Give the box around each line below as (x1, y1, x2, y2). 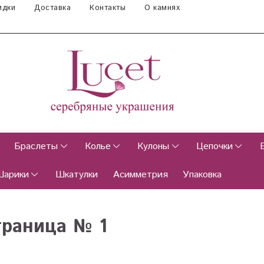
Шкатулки (55, 168, 98, 182)
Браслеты (14, 140, 58, 154)
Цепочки (196, 140, 233, 154)
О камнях (144, 2, 180, 14)
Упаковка (183, 168, 222, 182)
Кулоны (137, 140, 170, 154)
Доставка (34, 2, 71, 14)
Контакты (90, 2, 126, 14)
